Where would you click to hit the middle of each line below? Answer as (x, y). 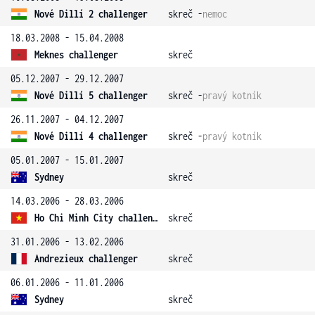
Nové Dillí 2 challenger (91, 14)
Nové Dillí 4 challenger (91, 136)
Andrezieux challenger (86, 258)
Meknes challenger (76, 54)
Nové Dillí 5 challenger (91, 95)
